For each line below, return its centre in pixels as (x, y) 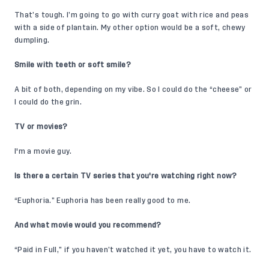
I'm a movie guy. (43, 151)
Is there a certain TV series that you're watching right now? (126, 176)
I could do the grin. (48, 102)
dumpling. (32, 40)
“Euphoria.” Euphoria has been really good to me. (103, 200)
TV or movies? (41, 126)
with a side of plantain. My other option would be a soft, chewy (130, 27)
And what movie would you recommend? (88, 225)
